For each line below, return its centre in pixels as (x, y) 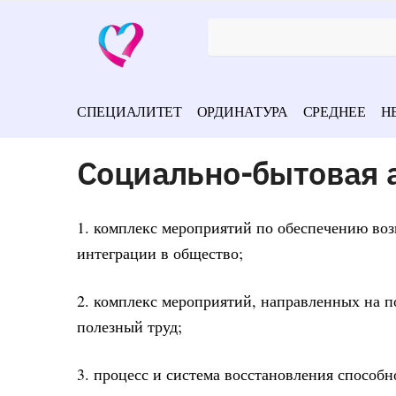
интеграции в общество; (160, 252)
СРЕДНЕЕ (334, 111)
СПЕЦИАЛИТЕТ (129, 111)
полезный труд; (129, 327)
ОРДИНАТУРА (242, 111)
